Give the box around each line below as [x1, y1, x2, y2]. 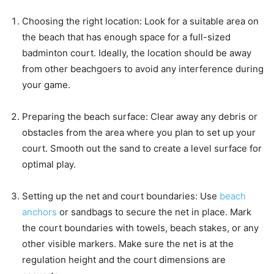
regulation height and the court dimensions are [22, 254, 226, 266]
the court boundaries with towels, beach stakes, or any [22, 222, 259, 234]
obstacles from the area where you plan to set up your [22, 127, 256, 139]
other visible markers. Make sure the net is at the [22, 238, 234, 250]
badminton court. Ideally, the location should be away [22, 47, 251, 59]
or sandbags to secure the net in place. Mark [57, 206, 251, 218]
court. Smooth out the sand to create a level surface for [22, 143, 262, 155]
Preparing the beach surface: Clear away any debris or [22, 111, 257, 123]
